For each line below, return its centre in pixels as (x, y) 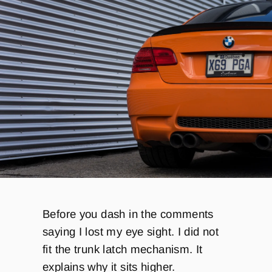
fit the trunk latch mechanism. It (123, 249)
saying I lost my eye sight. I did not (131, 231)
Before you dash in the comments (128, 214)
